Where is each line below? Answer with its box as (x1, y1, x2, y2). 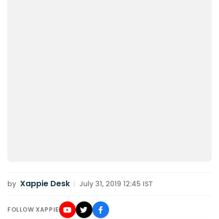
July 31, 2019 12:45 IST (79, 179, 153, 189)
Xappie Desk (20, 178, 70, 190)
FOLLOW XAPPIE (7, 205, 59, 214)
